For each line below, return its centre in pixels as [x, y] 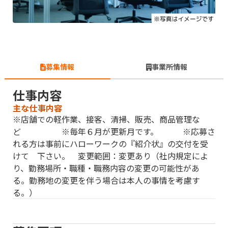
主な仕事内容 [38, 108]
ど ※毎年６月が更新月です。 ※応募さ [114, 132]
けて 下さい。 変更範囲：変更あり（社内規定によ [110, 156]
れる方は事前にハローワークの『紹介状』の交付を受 [110, 144]
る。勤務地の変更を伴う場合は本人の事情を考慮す [106, 180]
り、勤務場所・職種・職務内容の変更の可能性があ [106, 168]
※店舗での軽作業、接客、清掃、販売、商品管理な [106, 119]
